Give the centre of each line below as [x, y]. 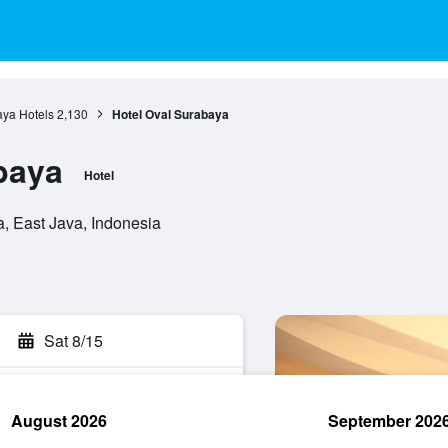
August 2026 [59, 420]
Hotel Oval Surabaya [170, 114]
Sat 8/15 [73, 340]
